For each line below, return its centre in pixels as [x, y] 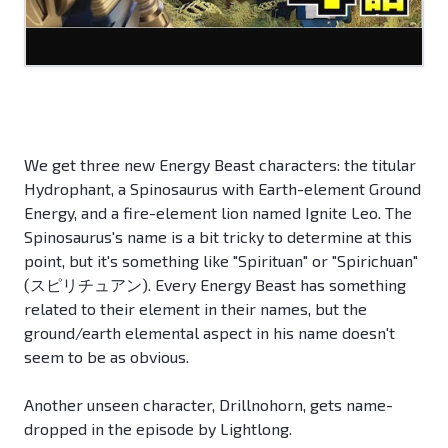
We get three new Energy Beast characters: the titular [220, 165]
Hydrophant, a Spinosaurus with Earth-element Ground [222, 189]
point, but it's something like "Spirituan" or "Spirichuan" [221, 261]
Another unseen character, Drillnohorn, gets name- [208, 405]
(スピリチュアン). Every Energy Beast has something [215, 285]
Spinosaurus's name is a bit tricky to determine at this [218, 237]
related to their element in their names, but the [195, 309]
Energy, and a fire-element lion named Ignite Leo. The [218, 213]
